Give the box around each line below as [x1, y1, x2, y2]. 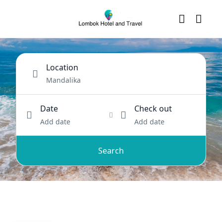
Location [46, 62, 78, 73]
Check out [134, 103, 172, 114]
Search [98, 145, 124, 156]
